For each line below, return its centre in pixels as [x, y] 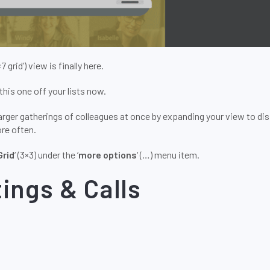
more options [108, 155]
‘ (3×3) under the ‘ [46, 155]
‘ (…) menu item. [168, 155]
